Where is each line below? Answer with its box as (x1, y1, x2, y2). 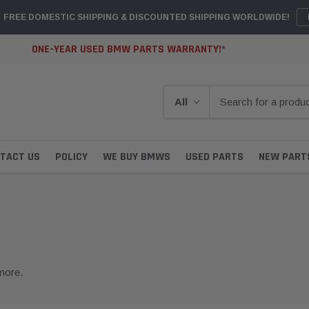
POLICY (55, 149, 88, 164)
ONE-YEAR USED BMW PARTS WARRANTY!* (31, 42, 226, 57)
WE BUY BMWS (103, 149, 170, 164)
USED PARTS (186, 149, 243, 164)
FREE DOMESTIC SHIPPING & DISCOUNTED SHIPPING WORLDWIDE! (3, 12, 290, 22)
